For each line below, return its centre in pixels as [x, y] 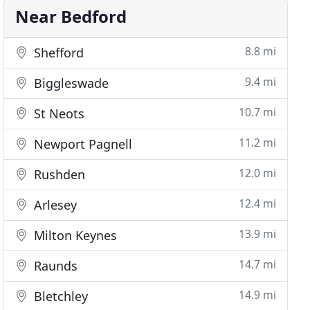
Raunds [54, 266]
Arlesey [54, 205]
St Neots [58, 113]
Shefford [57, 53]
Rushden [58, 174]
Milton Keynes [74, 235]
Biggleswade [70, 83]
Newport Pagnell [82, 144]
